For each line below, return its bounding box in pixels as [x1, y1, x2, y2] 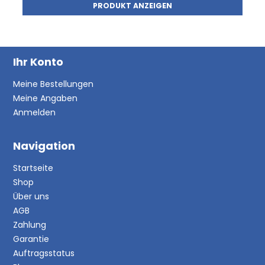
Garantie [13, 232, 50, 245]
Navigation [13, 138, 76, 153]
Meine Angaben [13, 92, 78, 104]
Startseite [13, 161, 54, 174]
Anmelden [13, 106, 56, 118]
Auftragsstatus [13, 247, 75, 259]
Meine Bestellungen [13, 77, 94, 90]
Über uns [13, 190, 50, 202]
